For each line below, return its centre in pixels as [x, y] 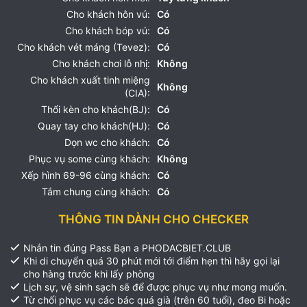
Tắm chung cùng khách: [96, 192]
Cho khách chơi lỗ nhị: [101, 63]
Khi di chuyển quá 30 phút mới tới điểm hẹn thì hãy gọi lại [151, 261]
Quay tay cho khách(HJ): [94, 126]
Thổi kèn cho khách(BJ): [96, 109]
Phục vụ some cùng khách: [89, 159]
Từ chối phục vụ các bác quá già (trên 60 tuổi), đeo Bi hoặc [157, 300]
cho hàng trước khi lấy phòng [89, 274]
